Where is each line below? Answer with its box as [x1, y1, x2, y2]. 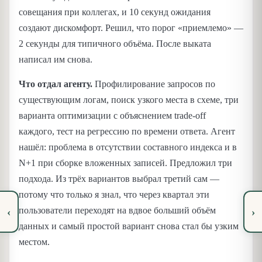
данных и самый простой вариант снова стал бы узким [19, 220, 239, 231]
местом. [19, 236, 50, 247]
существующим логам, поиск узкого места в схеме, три [19, 94, 239, 105]
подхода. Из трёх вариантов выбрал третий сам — [19, 173, 219, 184]
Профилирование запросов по [92, 78, 215, 89]
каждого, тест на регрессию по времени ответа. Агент [19, 126, 235, 136]
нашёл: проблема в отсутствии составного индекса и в [19, 142, 237, 152]
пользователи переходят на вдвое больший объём [19, 205, 216, 215]
